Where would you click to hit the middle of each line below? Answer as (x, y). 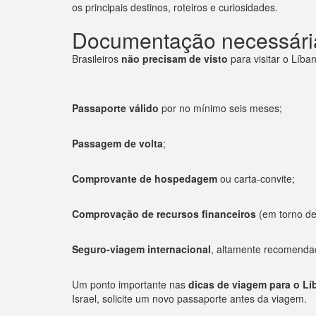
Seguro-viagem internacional (141, 249)
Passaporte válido (115, 108)
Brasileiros (97, 58)
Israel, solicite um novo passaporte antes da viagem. (189, 298)
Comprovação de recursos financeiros (164, 213)
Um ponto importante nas (130, 284)
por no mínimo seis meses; (220, 108)
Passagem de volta (117, 143)
